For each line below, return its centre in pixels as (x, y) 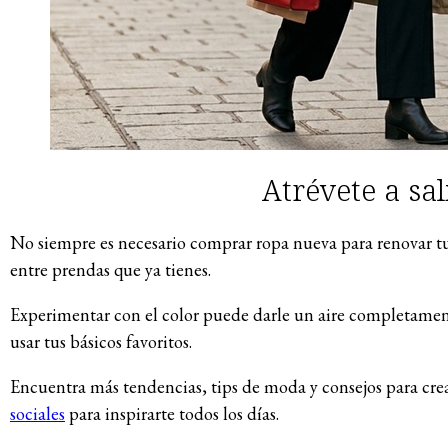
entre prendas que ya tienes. (110, 270)
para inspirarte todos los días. (172, 414)
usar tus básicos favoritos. (101, 342)
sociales (37, 414)
